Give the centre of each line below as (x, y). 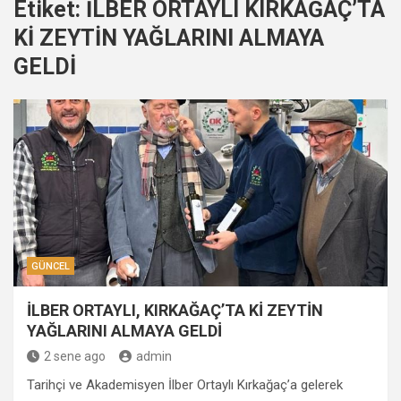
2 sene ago (75, 356)
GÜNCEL (51, 266)
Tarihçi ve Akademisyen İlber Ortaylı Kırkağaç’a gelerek (185, 385)
